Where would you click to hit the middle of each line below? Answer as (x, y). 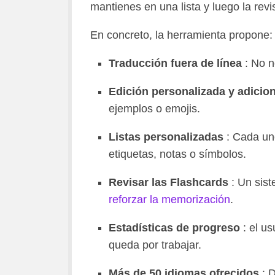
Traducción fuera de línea (175, 63)
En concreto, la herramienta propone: (181, 35)
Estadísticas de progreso (174, 227)
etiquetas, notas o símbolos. (177, 154)
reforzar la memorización (169, 199)
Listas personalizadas (166, 137)
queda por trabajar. (155, 245)
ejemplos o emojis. (154, 108)
